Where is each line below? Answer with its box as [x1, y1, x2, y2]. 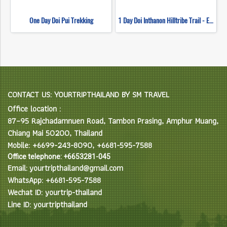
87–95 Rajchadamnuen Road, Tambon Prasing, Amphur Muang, [8, 114, 218, 127]
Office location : [8, 102, 61, 115]
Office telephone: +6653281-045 [8, 152, 110, 161]
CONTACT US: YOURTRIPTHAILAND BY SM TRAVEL [8, 88, 169, 101]
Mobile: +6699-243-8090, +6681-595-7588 [8, 138, 152, 152]
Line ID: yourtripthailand [8, 198, 87, 211]
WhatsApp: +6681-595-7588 [8, 173, 101, 186]
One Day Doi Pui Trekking [29, 15, 93, 25]
